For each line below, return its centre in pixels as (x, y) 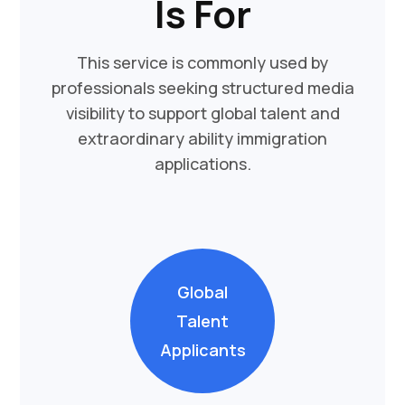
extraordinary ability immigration (202, 138)
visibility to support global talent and (202, 113)
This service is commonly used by (202, 62)
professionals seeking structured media (202, 87)
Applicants (202, 349)
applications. (202, 163)
